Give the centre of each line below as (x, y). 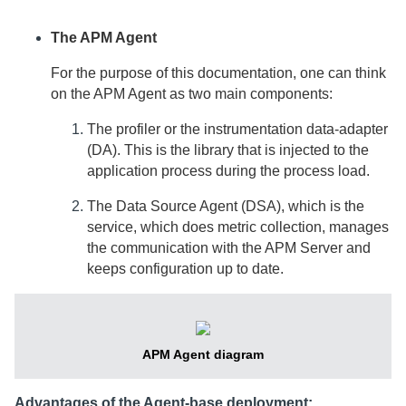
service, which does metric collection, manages (238, 227)
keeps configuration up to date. (185, 268)
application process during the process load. (228, 170)
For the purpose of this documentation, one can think (218, 72)
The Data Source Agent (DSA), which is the (226, 206)
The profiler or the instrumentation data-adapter (237, 129)
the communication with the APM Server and (229, 247)
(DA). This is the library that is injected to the (228, 150)
